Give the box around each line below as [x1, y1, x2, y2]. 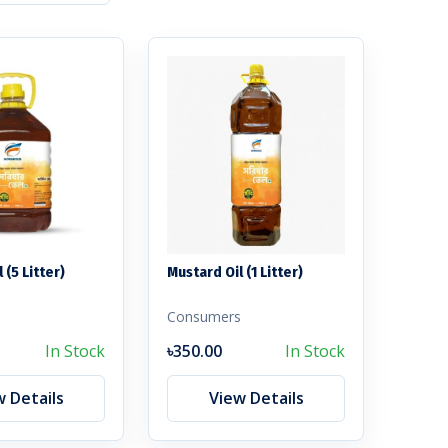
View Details [208, 386, 304, 409]
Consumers [167, 306, 241, 326]
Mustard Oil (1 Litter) [167, 262, 303, 281]
